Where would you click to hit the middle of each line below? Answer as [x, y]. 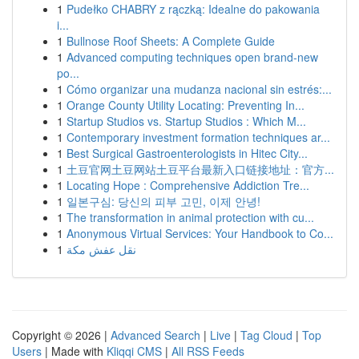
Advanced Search [155, 335]
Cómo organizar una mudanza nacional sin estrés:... [199, 89]
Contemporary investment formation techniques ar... [198, 137]
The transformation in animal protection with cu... [190, 217]
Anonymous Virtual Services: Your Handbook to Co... [200, 233]
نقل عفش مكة [101, 249]
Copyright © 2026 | [61, 335]
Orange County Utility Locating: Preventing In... [186, 105]
